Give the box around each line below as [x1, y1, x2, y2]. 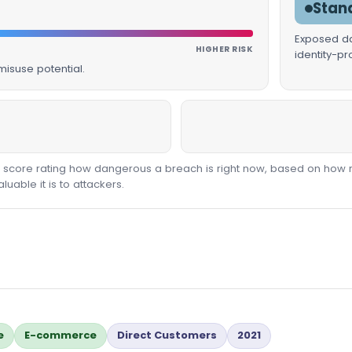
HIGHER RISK [195, 42, 254, 55]
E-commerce [24, 328, 97, 343]
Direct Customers [117, 328, 217, 343]
